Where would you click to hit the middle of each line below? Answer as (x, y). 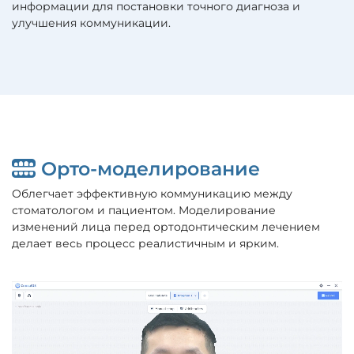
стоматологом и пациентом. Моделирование (144, 211)
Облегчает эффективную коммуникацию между (152, 194)
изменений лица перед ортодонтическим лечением (166, 227)
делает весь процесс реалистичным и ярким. (145, 244)
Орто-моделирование (148, 169)
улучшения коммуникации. (91, 23)
